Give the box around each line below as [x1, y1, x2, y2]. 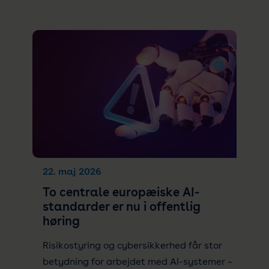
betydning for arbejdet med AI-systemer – [42, 256, 232, 268]
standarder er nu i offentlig [42, 199, 201, 214]
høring [42, 214, 80, 229]
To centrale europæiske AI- [42, 185, 199, 200]
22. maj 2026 [42, 166, 101, 178]
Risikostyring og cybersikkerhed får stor [42, 240, 222, 252]
